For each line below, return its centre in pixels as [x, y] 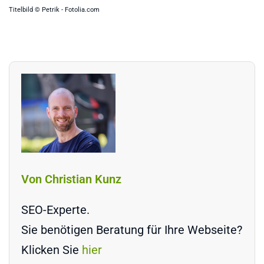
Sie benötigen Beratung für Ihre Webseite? [132, 230]
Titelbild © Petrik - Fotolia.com [54, 10]
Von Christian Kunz [71, 179]
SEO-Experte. [55, 209]
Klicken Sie [52, 250]
